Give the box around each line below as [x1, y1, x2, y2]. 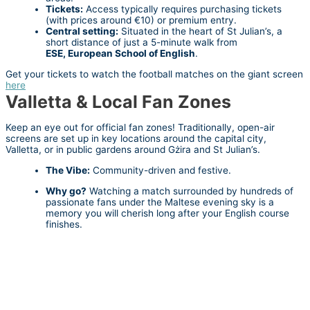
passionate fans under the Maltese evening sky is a [46, 196, 274, 208]
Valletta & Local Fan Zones [6, 91, 231, 112]
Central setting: [46, 25, 118, 37]
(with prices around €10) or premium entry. [46, 14, 237, 26]
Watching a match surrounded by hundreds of [86, 185, 293, 197]
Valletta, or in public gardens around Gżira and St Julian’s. [6, 144, 260, 156]
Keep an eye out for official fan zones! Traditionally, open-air [6, 122, 275, 134]
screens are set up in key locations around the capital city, [6, 133, 266, 145]
